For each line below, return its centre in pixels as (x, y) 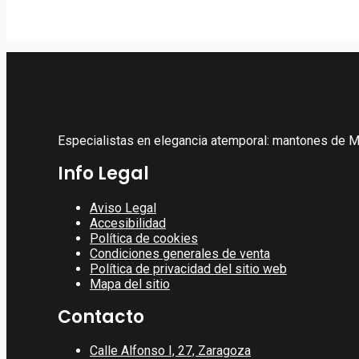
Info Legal (103, 174)
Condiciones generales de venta (180, 253)
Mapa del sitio (130, 284)
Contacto (101, 317)
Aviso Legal (123, 208)
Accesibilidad (128, 223)
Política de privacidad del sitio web (188, 268)
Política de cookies (144, 238)
